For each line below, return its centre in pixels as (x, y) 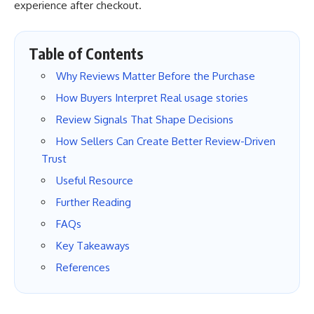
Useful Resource (95, 181)
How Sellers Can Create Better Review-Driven (166, 142)
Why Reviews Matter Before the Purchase (156, 76)
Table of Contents (86, 54)
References (83, 268)
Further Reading (94, 203)
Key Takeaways (93, 246)
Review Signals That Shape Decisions (145, 120)
